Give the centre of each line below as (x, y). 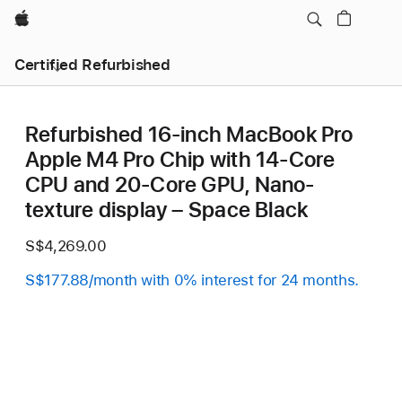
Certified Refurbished (92, 65)
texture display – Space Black (167, 210)
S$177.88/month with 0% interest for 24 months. (192, 280)
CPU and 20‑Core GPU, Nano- (170, 184)
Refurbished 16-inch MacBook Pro (189, 134)
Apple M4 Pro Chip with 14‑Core (180, 159)
